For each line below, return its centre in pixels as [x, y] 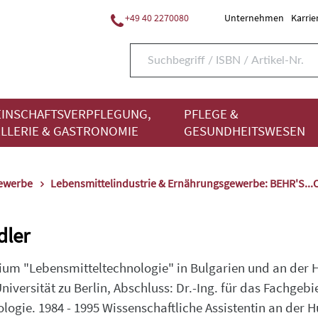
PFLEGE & [211, 114]
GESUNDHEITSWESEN [245, 131]
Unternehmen [254, 18]
